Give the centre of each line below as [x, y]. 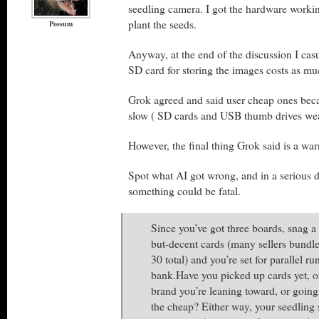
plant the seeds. [162, 24]
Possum [61, 23]
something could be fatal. [184, 190]
